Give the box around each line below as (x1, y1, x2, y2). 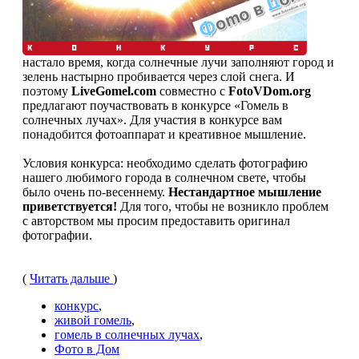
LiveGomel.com (71, 83, 156, 98)
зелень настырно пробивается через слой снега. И (22, 69, 295, 83)
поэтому (22, 83, 71, 98)
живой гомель (54, 313, 131, 327)
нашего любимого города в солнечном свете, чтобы (22, 170, 306, 184)
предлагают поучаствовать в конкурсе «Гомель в (22, 98, 288, 112)
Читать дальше (30, 271, 113, 285)
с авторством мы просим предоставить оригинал (22, 213, 290, 228)
